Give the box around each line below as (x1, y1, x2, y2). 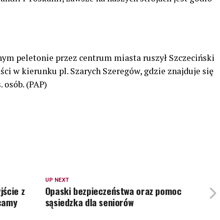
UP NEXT (45, 176, 69, 183)
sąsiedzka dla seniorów (45, 194, 134, 209)
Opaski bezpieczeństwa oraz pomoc (45, 183, 182, 198)
